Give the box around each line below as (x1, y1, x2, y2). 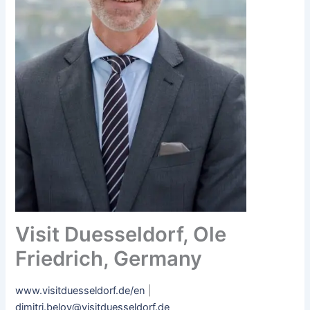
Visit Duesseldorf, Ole (15, 221, 227, 246)
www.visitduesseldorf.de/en (15, 284, 146, 298)
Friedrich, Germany (15, 246, 203, 271)
